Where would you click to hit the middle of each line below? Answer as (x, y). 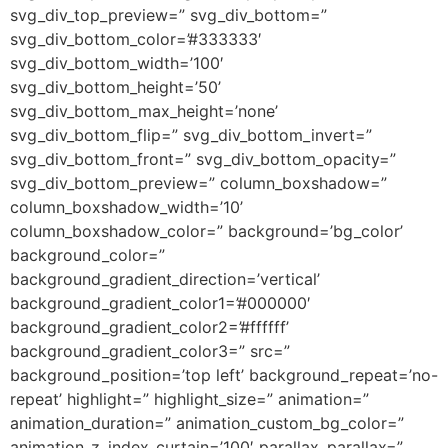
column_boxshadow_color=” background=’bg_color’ (206, 231)
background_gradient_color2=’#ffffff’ (149, 327)
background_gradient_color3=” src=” (150, 351)
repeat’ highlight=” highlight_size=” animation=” (189, 399)
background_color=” (87, 255)
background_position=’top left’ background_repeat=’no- (224, 375)
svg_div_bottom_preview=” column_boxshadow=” (198, 183)
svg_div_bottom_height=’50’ (115, 87)
